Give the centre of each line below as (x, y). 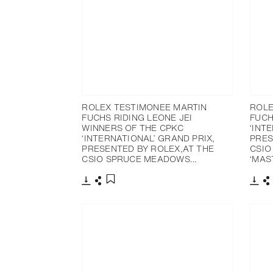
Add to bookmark (144, 192)
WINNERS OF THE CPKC (133, 127)
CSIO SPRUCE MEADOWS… (140, 158)
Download (105, 190)
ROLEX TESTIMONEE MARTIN (144, 107)
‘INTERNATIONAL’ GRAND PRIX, (148, 138)
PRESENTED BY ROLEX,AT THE (148, 148)
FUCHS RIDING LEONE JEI (137, 117)
